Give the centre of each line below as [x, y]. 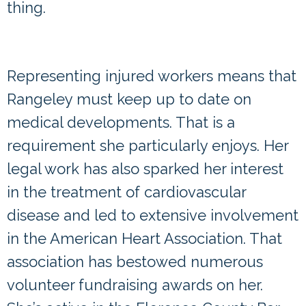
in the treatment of [75, 192]
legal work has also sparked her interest [145, 169]
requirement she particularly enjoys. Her [148, 146]
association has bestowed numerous [135, 262]
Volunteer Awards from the [125, 31]
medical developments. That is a [121, 123]
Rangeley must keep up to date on [129, 99]
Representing [56, 76]
